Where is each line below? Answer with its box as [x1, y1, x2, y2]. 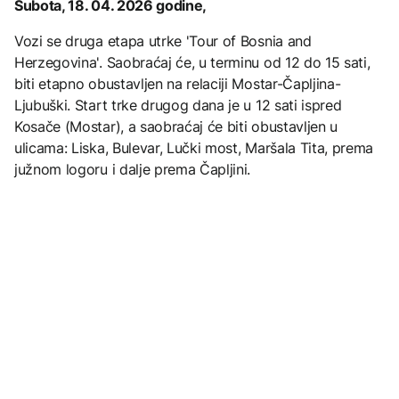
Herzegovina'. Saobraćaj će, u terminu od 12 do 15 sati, [14, 53, 370, 72]
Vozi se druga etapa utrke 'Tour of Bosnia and [14, 32, 312, 51]
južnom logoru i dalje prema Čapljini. [14, 160, 251, 179]
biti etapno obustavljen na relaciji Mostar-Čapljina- [14, 75, 341, 94]
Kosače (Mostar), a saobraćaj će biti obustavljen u [14, 118, 338, 136]
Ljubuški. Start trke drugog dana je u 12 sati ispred [14, 96, 342, 115]
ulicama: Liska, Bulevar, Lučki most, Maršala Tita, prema [14, 139, 374, 158]
